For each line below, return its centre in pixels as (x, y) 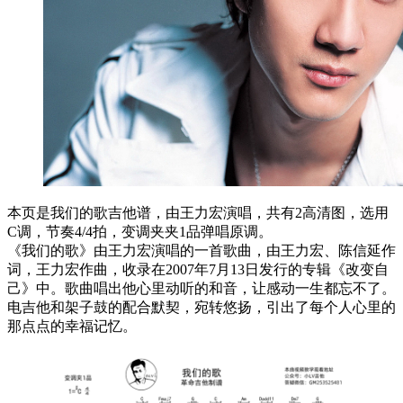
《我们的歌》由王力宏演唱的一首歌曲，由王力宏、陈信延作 (201, 250)
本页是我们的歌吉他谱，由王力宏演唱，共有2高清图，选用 (198, 212)
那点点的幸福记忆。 (72, 326)
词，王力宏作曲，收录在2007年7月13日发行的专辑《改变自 (198, 269)
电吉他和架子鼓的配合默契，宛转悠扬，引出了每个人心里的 (201, 307)
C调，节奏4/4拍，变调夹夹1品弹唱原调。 (140, 231)
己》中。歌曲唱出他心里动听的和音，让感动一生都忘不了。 (201, 288)
